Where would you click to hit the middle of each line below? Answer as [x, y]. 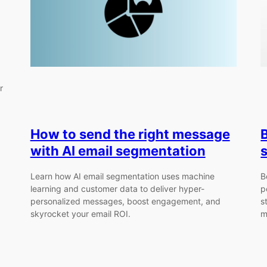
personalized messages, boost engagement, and [125, 201]
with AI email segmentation [118, 151]
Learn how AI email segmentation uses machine [122, 176]
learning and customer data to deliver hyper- [117, 188]
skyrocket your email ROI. [80, 213]
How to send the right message [130, 134]
